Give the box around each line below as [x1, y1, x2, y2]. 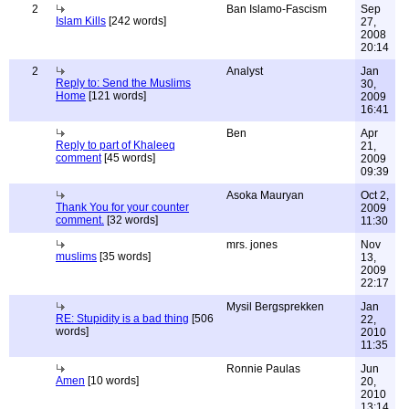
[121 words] [86, 89, 146, 102]
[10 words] [85, 374, 139, 387]
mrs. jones [226, 238, 278, 251]
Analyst [226, 65, 263, 78]
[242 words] [106, 15, 166, 27]
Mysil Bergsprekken [226, 300, 324, 313]
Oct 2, [361, 189, 389, 202]
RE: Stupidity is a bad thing [56, 312, 189, 325]
